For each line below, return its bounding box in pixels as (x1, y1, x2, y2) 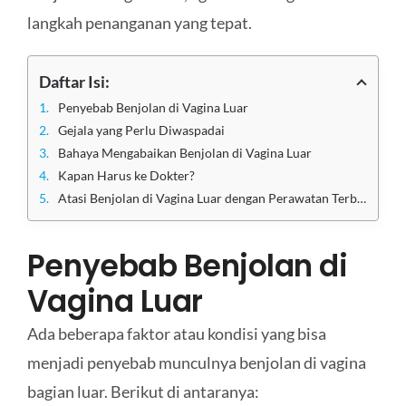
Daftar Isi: (38, 71, 110, 92)
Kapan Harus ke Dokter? (57, 167, 195, 183)
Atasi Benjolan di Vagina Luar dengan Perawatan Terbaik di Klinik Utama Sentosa (57, 189, 357, 206)
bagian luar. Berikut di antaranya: (26, 381, 259, 401)
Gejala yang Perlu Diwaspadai (57, 121, 225, 138)
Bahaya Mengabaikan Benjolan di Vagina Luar (57, 144, 312, 160)
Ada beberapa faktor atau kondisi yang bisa (26, 323, 326, 343)
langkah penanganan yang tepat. (26, 12, 252, 33)
